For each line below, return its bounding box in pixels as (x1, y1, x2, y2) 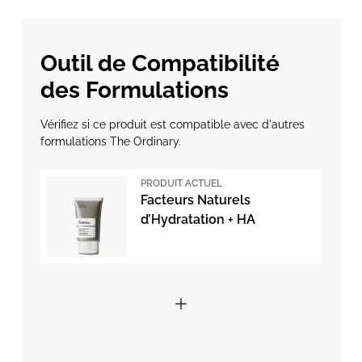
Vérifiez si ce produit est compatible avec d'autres (40, 118, 305, 131)
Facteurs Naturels (141, 192, 250, 208)
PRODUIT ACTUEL (141, 178, 222, 189)
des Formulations (40, 77, 229, 103)
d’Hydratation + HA (141, 212, 255, 227)
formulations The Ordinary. (40, 135, 181, 148)
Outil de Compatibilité (40, 50, 280, 77)
